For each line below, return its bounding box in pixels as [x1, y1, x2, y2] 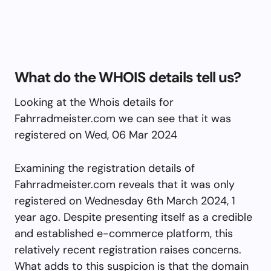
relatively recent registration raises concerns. [15, 242, 241, 257]
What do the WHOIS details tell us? [15, 67, 241, 87]
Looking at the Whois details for [15, 94, 174, 109]
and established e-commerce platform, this [15, 226, 233, 241]
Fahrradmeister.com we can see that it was [15, 111, 231, 126]
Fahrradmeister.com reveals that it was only [15, 177, 235, 192]
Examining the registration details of [15, 160, 195, 175]
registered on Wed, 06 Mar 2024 [15, 127, 177, 142]
